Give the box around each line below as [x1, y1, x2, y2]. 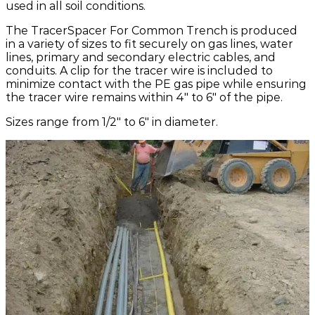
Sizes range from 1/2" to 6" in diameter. [6, 115, 218, 129]
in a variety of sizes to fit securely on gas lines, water [6, 37, 293, 51]
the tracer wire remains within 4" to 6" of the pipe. [6, 91, 283, 105]
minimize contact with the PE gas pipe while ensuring [6, 77, 307, 91]
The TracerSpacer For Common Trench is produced [6, 24, 297, 38]
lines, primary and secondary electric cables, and [6, 51, 276, 65]
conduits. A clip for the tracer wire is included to [6, 64, 273, 78]
